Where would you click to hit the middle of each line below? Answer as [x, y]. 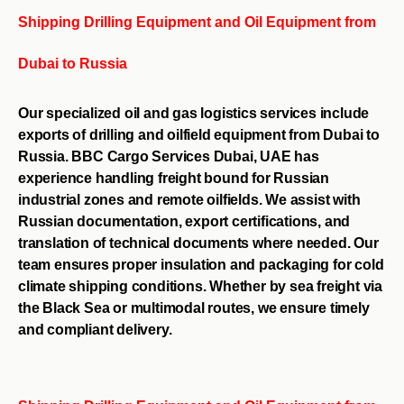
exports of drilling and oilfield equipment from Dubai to [199, 134]
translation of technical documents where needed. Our [198, 243]
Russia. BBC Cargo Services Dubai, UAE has [169, 156]
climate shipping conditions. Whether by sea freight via [200, 286]
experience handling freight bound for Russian [174, 178]
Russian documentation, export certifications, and [184, 221]
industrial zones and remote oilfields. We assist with [189, 199]
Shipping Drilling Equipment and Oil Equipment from [197, 22]
